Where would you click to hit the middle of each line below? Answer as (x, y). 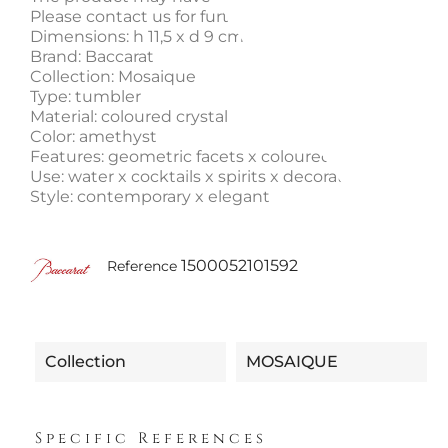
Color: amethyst (93, 136)
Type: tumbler (85, 96)
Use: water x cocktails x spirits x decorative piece (222, 176)
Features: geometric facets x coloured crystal (209, 156)
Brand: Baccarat (92, 56)
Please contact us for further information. (193, 16)
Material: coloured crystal (129, 116)
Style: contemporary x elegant (150, 196)
